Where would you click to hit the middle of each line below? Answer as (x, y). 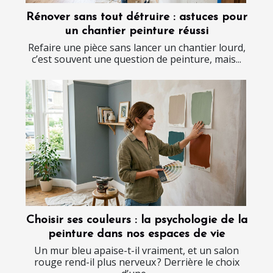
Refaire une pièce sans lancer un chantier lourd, (136, 48)
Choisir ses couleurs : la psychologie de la (136, 220)
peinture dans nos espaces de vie (136, 234)
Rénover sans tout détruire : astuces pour (136, 18)
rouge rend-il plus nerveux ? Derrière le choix (136, 262)
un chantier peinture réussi (136, 32)
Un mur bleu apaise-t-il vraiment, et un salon (136, 250)
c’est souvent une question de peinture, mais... (136, 59)
